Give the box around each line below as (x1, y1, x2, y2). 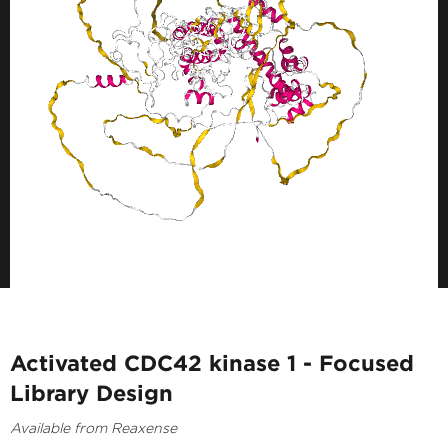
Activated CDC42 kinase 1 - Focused (10, 349, 414, 375)
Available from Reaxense (10, 419, 177, 436)
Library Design (10, 379, 173, 405)
